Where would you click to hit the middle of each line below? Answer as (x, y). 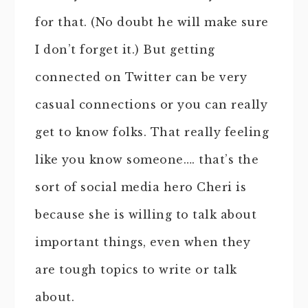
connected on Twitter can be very (141, 77)
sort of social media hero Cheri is (141, 187)
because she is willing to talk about (146, 214)
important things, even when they (143, 242)
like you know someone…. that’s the (147, 159)
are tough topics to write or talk (136, 269)
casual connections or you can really (151, 104)
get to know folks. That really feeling (152, 132)
